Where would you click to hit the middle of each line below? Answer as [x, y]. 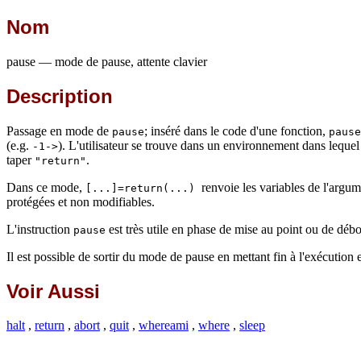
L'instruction [40, 229]
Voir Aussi [53, 291]
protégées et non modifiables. [81, 201]
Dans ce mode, [46, 187]
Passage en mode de [59, 131]
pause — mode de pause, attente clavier [107, 61]
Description [60, 96]
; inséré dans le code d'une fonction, [237, 131]
